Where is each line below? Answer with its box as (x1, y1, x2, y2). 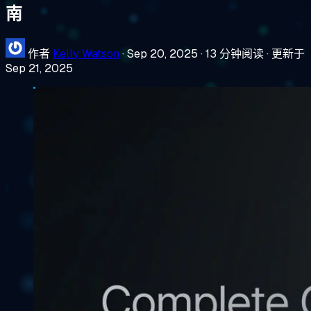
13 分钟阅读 (205, 46, 264, 61)
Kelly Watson (53, 46, 119, 61)
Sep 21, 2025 (6, 60, 73, 76)
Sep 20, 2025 (127, 46, 198, 61)
